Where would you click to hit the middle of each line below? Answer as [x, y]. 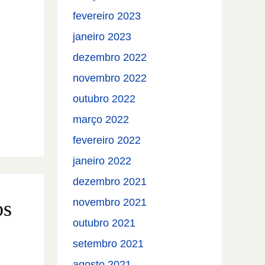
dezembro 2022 [110, 58]
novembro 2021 [110, 203]
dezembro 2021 [110, 182]
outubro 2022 [104, 99]
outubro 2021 [104, 223]
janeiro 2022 [102, 161]
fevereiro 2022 [107, 140]
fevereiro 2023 [107, 16]
